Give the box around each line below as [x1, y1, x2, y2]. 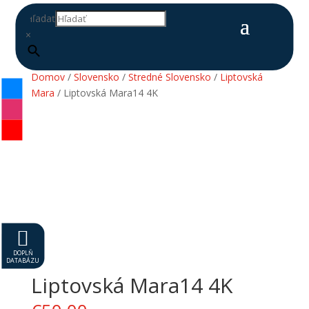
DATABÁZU [6, 255, 40, 264]
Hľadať [26, 12, 56, 25]
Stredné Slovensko [128, 70, 211, 83]
